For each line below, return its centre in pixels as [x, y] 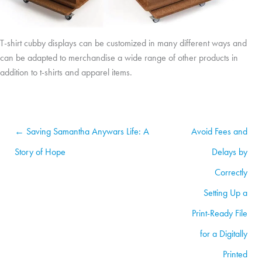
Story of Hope [40, 152]
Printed [235, 254]
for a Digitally [224, 234]
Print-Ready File [220, 213]
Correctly [231, 173]
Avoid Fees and [219, 132]
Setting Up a [225, 193]
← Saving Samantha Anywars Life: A [82, 132]
